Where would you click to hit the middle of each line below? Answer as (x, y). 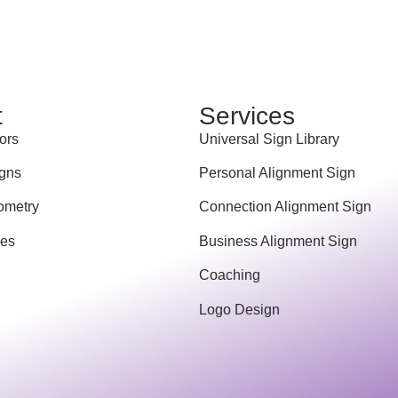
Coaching (230, 275)
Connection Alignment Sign (285, 207)
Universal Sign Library (269, 139)
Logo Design (239, 309)
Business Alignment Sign (278, 241)
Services (247, 115)
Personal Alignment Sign (277, 172)
